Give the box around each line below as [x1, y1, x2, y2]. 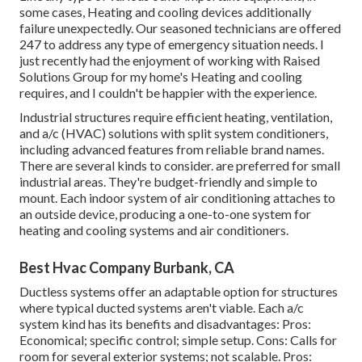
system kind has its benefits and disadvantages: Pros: [19, 315, 311, 331]
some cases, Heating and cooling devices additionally [19, 3, 311, 19]
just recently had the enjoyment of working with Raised [19, 52, 320, 68]
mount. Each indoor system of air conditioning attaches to [19, 189, 335, 205]
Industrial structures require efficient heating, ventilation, [19, 108, 332, 124]
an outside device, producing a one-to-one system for [19, 205, 311, 221]
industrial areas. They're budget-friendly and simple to [19, 173, 318, 189]
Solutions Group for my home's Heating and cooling [19, 68, 302, 84]
